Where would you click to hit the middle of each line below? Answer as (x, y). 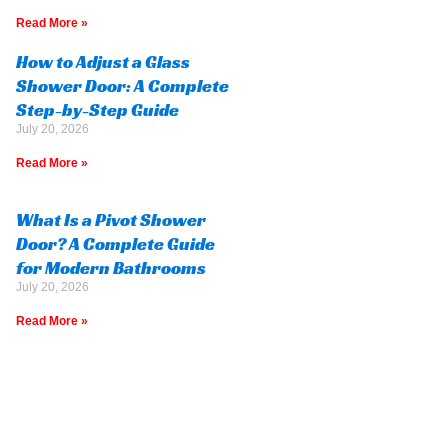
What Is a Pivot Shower (111, 219)
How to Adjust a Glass (103, 62)
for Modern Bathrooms (111, 267)
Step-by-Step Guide (98, 110)
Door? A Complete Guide (116, 243)
